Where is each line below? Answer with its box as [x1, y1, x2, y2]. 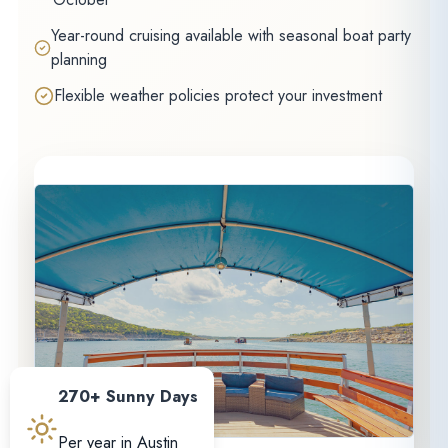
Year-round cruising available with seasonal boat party [50, 23, 411, 47]
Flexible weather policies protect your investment [53, 83, 382, 107]
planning [50, 47, 107, 71]
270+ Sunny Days [57, 385, 198, 409]
